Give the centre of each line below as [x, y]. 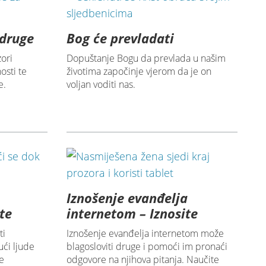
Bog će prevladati [120, 38]
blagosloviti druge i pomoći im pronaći [147, 247]
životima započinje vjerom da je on [139, 72]
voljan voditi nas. [101, 85]
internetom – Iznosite [132, 213]
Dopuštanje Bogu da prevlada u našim [146, 58]
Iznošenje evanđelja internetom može [145, 234]
